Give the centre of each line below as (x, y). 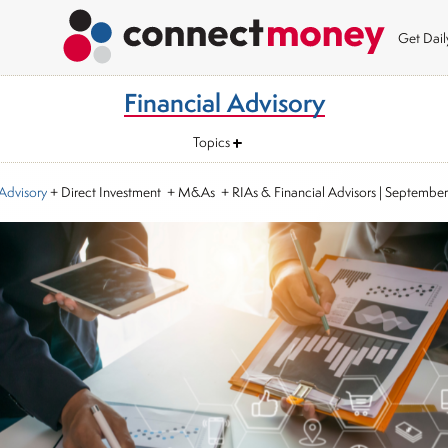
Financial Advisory (224, 102)
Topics (211, 141)
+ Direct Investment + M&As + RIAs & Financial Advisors (211, 192)
